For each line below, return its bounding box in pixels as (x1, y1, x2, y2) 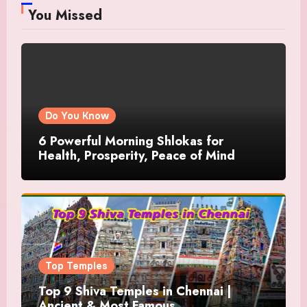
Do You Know (45, 109, 109, 122)
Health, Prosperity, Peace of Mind (38, 146, 235, 164)
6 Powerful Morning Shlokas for (38, 132, 223, 150)
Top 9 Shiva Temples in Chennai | (38, 282, 232, 300)
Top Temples (45, 259, 108, 272)
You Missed (27, 5, 102, 25)
